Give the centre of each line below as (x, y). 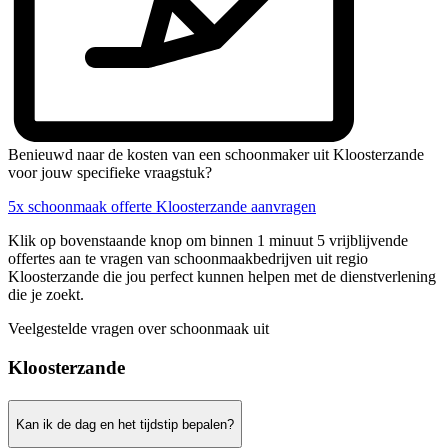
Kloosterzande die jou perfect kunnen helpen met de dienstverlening (222, 277)
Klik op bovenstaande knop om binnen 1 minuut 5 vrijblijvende (208, 241)
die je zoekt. (46, 295)
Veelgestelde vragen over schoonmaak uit (138, 329)
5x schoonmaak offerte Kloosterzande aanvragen (162, 207)
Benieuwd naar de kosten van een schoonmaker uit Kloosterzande (216, 155)
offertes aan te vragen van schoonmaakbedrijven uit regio (188, 259)
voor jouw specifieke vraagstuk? (110, 173)
